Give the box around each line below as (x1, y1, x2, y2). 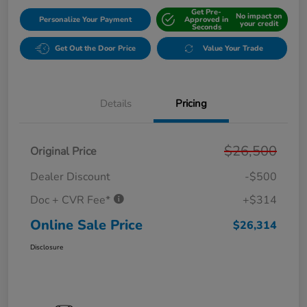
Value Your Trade (203, 43, 264, 54)
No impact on (235, 10, 282, 21)
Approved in (184, 14, 229, 25)
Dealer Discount (30, 169, 110, 185)
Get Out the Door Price (54, 43, 136, 54)
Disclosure (30, 243, 63, 253)
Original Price (30, 144, 97, 160)
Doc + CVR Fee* (30, 193, 113, 208)
